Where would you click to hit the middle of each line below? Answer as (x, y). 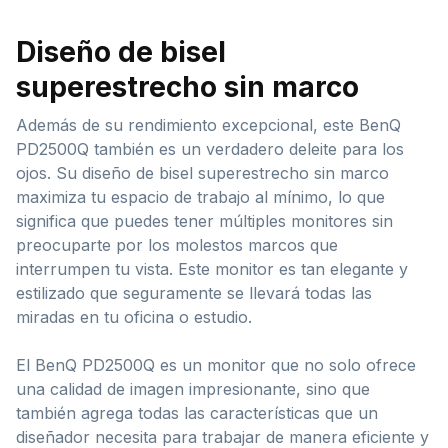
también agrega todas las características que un (197, 412)
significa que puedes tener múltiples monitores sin (204, 220)
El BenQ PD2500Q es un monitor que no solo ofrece (216, 364)
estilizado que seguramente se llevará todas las (194, 292)
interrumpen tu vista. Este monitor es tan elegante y (212, 268)
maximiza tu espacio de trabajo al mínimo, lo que (200, 196)
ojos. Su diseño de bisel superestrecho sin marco (202, 172)
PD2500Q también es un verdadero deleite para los (210, 148)
